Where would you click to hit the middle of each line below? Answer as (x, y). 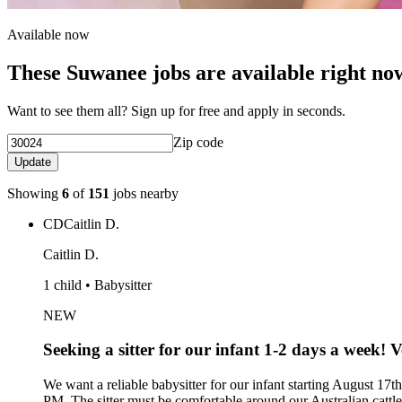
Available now (48, 34)
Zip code (198, 142)
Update (33, 162)
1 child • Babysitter (97, 284)
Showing (35, 193)
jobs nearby (144, 193)
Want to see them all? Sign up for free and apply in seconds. (176, 110)
